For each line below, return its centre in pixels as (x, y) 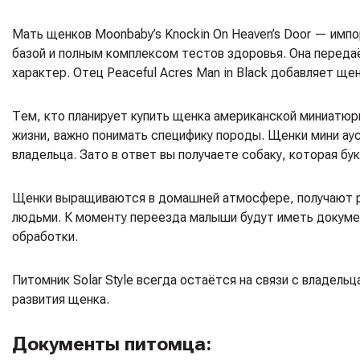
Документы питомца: (112, 344)
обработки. (45, 236)
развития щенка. (61, 299)
